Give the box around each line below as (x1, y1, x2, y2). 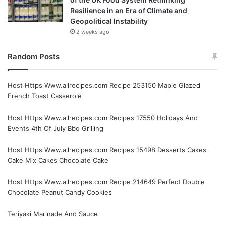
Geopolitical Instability (70, 17, 148, 26)
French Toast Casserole (8, 92, 82, 100)
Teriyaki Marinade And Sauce (8, 210, 98, 218)
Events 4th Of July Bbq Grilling (8, 124, 103, 133)
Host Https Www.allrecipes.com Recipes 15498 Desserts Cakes (8, 146, 206, 154)
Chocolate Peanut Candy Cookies (8, 188, 112, 197)
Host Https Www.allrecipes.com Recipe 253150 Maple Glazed (8, 81, 200, 90)
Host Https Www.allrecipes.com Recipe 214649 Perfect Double (8, 178, 205, 186)
